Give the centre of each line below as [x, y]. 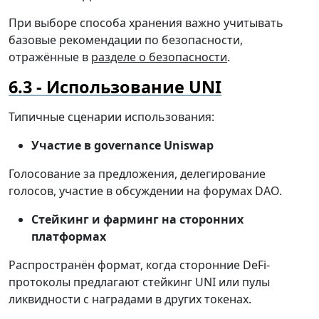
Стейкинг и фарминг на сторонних [137, 220]
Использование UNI [134, 87]
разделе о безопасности [159, 57]
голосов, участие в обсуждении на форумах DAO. [145, 191]
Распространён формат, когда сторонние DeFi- [139, 265]
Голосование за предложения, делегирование [137, 174]
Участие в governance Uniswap [122, 146]
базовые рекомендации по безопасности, [126, 40]
